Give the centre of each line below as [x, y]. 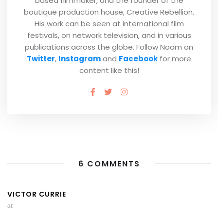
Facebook [138, 58]
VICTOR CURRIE [37, 194]
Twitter [41, 58]
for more [174, 58]
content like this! [109, 70]
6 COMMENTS [109, 163]
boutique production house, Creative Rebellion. [109, 12]
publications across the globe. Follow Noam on [109, 47]
